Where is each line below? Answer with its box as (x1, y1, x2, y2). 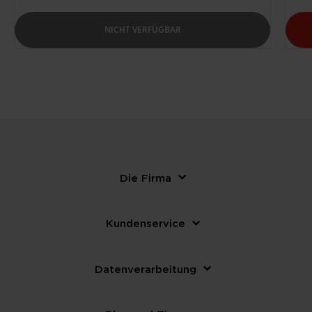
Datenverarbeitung (95, 263, 196, 274)
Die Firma (120, 171, 171, 183)
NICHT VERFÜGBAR (104, 23, 181, 36)
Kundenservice (106, 217, 185, 229)
